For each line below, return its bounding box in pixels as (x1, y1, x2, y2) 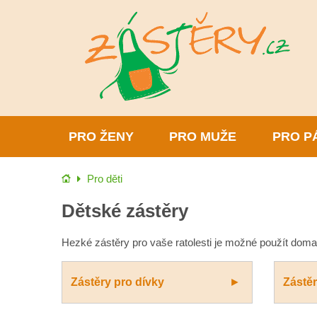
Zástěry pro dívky (71, 276, 164, 288)
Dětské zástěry (62, 201, 188, 221)
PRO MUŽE (169, 129, 237, 144)
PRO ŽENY (69, 129, 134, 144)
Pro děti (87, 173, 122, 185)
